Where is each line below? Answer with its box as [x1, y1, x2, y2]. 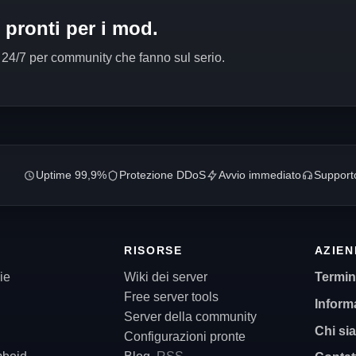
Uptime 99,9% [35, 169, 106, 181]
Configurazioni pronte [124, 330, 246, 343]
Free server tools [124, 290, 219, 304]
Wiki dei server [124, 270, 208, 284]
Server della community [124, 310, 257, 323]
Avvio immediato [218, 169, 301, 181]
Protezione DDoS [118, 169, 206, 181]
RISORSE [124, 245, 183, 257]
